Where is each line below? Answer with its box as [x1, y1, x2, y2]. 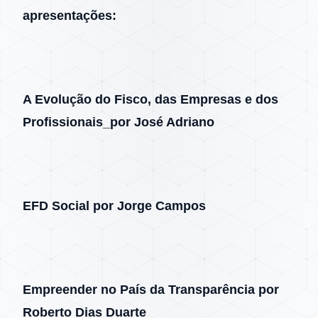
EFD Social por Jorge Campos [23, 199, 206, 213]
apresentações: [23, 9, 116, 23]
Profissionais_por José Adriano [23, 115, 214, 129]
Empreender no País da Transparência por [23, 283, 279, 297]
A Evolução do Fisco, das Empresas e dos [23, 92, 278, 106]
